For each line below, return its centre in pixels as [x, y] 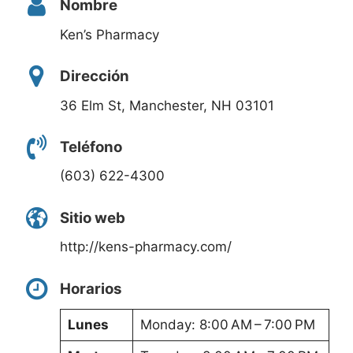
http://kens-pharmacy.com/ [146, 247]
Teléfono [91, 147]
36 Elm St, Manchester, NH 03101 [167, 105]
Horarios [91, 288]
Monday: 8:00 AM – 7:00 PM [227, 325]
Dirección [95, 76]
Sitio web [93, 217]
